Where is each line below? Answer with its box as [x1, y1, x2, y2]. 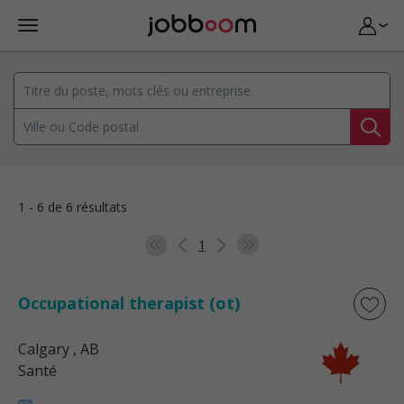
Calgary [18, 339, 69, 359]
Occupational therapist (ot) [18, 292, 240, 314]
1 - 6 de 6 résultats [18, 198, 127, 216]
